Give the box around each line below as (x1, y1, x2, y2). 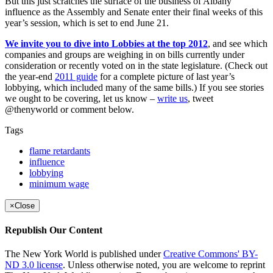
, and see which (208, 38, 268, 49)
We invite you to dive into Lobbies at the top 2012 (5, 38, 208, 49)
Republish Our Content (5, 225, 102, 236)
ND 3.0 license (5, 260, 63, 271)
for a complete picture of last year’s (97, 71, 235, 82)
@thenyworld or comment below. (5, 104, 134, 115)
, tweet (188, 93, 213, 104)
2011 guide (55, 71, 97, 82)
